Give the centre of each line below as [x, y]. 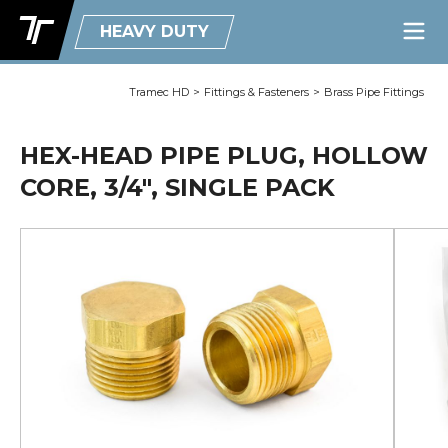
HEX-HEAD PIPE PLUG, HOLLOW [224, 155]
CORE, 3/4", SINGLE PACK [177, 187]
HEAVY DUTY [154, 31]
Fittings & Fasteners [256, 92]
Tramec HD [159, 92]
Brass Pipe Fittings [374, 92]
